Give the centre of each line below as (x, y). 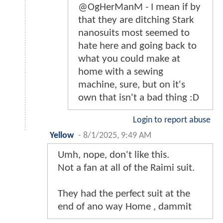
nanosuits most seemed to (134, 33)
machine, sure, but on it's (132, 85)
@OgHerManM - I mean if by (139, 7)
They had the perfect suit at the (124, 194)
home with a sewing (121, 72)
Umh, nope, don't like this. (113, 155)
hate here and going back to (137, 46)
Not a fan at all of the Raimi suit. (126, 168)
